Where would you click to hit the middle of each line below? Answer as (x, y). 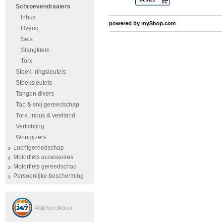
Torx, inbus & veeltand (46, 115)
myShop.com (159, 23)
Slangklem (35, 50)
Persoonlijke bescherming (49, 176)
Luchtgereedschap (39, 148)
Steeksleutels (34, 83)
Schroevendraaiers (43, 6)
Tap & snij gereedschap (48, 105)
